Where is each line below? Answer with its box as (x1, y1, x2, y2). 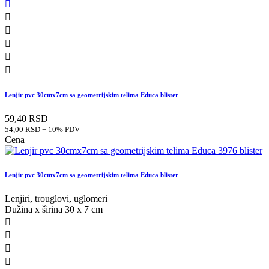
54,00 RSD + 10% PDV (5, 125, 80, 134)
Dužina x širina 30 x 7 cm (5, 204, 103, 215)
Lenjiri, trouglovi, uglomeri (5, 193, 107, 204)
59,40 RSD (5, 113, 48, 124)
